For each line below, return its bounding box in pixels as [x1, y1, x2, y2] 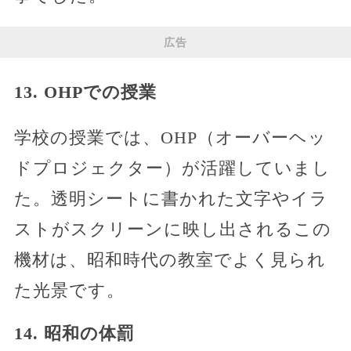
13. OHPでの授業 [13, 82, 157, 103]
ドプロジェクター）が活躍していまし [13, 158, 331, 179]
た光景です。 [13, 280, 125, 301]
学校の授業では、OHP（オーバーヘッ [13, 128, 327, 148]
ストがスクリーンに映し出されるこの [13, 219, 331, 240]
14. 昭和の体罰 [13, 324, 135, 344]
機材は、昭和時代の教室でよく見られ [13, 250, 326, 270]
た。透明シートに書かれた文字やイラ [13, 189, 328, 209]
